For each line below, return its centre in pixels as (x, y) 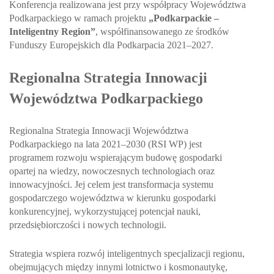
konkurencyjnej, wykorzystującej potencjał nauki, (105, 211)
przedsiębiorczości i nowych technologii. (88, 224)
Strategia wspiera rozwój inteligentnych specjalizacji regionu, (127, 253)
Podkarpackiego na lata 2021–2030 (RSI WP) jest (106, 144)
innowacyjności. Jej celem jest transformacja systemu (111, 184)
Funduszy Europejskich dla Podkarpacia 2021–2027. (111, 45)
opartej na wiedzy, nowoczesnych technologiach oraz (112, 171)
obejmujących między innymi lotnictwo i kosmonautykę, (118, 267)
